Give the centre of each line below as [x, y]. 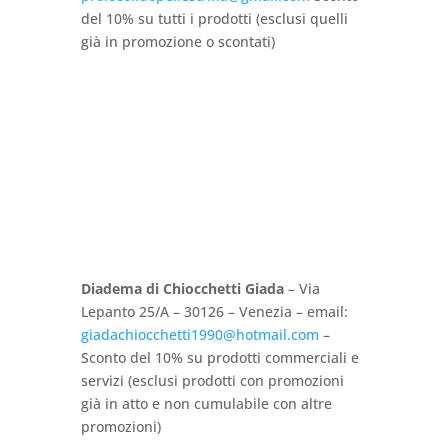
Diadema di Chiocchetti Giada [182, 288]
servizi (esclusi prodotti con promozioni [212, 380]
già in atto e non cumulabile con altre [206, 403]
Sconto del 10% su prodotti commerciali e [219, 357]
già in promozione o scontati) [177, 41]
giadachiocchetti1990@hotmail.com [199, 334]
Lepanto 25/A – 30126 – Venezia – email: [214, 311]
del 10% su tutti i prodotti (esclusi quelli [214, 18]
